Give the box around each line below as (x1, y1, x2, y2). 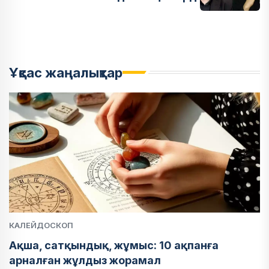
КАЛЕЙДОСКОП (9, 220, 73, 230)
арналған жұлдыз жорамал (9, 253, 161, 267)
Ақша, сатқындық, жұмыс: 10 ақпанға (9, 238, 219, 252)
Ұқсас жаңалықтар (9, 64, 122, 80)
